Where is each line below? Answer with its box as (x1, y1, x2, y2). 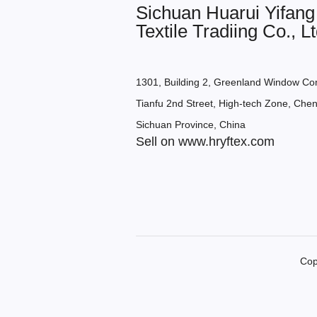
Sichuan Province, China (136, 119, 246, 130)
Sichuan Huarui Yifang (136, 2, 315, 23)
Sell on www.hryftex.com (136, 134, 275, 149)
